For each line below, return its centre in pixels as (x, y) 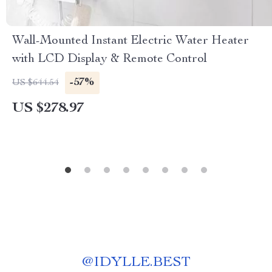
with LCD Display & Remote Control (110, 59)
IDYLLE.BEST (142, 263)
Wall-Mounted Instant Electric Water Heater (131, 41)
